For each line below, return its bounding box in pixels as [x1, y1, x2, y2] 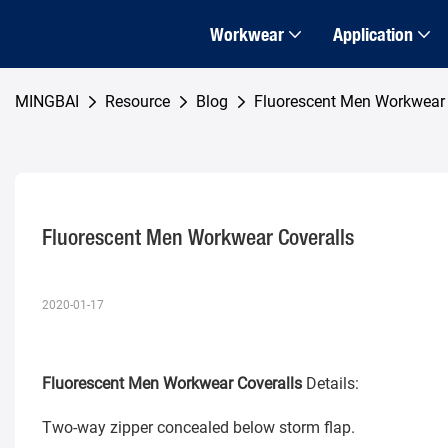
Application [332, 23, 413, 45]
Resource [105, 92, 170, 112]
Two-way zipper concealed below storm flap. [41, 418, 355, 438]
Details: [301, 374, 359, 394]
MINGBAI [15, 92, 79, 112]
